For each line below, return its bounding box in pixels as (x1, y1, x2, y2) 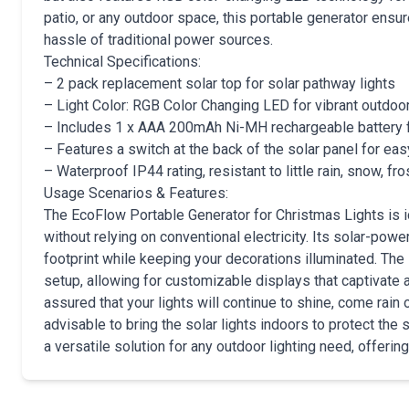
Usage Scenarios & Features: (44, 184, 228, 202)
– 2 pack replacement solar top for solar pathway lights (44, 75, 395, 92)
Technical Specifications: (44, 53, 201, 70)
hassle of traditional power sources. (44, 31, 273, 48)
